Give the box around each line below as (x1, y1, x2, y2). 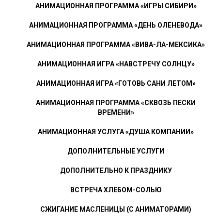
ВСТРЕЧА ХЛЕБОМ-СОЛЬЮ (70, 186, 162, 194)
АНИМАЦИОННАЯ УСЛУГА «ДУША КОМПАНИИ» (38, 127, 194, 136)
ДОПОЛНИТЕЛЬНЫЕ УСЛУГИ (67, 147, 164, 155)
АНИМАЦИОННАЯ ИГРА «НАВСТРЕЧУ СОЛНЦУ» (37, 60, 195, 68)
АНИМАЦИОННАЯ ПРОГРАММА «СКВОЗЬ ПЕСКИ (36, 98, 196, 107)
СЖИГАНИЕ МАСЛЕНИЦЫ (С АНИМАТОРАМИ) (40, 205, 191, 213)
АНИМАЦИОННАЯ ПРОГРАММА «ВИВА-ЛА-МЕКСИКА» (27, 40, 205, 48)
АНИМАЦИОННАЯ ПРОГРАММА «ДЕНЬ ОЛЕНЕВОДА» (29, 21, 202, 29)
